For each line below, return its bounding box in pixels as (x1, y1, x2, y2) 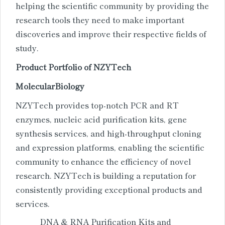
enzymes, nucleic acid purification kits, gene (16, 113, 187, 125)
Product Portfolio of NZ (16, 60, 105, 73)
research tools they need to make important (16, 13, 184, 26)
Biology (55, 79, 84, 92)
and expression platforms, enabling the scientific (16, 141, 204, 153)
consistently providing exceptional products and (16, 183, 202, 195)
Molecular (16, 79, 55, 92)
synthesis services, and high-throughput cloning (16, 127, 201, 139)
